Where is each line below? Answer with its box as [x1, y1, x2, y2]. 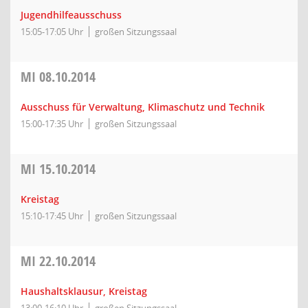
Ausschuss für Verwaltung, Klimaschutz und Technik [21, 100, 265, 113]
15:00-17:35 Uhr [21, 118, 83, 130]
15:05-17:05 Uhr [21, 25, 83, 38]
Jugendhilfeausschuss [21, 8, 122, 21]
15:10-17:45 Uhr [21, 210, 83, 222]
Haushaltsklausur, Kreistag [21, 285, 147, 298]
